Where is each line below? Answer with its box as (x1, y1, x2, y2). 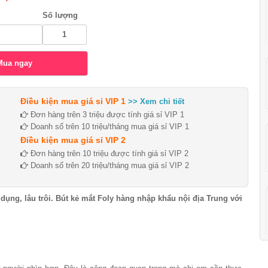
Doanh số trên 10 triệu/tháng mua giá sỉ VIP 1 (28, 122, 189, 131)
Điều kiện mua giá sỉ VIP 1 (20, 96, 126, 106)
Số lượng (42, 11, 78, 20)
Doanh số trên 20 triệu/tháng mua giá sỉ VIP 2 (28, 161, 189, 170)
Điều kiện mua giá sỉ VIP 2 (20, 135, 126, 145)
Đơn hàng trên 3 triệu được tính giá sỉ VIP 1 (28, 110, 184, 119)
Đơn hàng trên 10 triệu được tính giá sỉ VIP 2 (28, 149, 188, 158)
